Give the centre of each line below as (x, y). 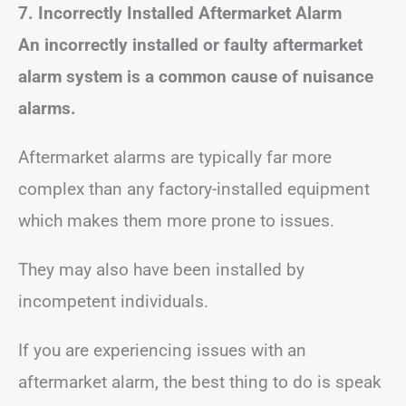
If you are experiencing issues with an (162, 350)
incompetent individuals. (113, 301)
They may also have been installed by (161, 270)
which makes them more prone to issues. (176, 221)
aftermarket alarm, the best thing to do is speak (200, 382)
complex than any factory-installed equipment (194, 189)
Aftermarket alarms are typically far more (175, 157)
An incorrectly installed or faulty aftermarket (190, 45)
